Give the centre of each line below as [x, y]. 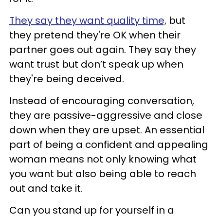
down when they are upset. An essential [107, 130]
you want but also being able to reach [103, 174]
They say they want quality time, [88, 21]
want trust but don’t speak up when [96, 64]
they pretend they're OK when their [95, 35]
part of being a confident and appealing [109, 145]
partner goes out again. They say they [103, 50]
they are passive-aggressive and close [106, 116]
